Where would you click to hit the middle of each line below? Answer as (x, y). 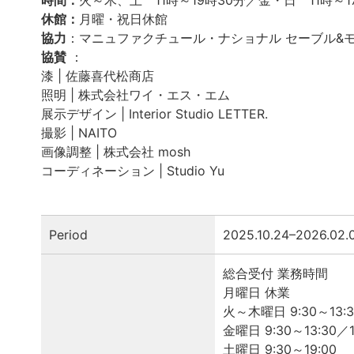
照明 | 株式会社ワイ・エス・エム (137, 94)
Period (68, 234)
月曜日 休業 (256, 292)
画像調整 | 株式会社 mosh (118, 151)
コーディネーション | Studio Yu (133, 170)
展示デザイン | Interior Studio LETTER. (158, 113)
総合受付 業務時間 (275, 273)
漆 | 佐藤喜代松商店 (102, 75)
